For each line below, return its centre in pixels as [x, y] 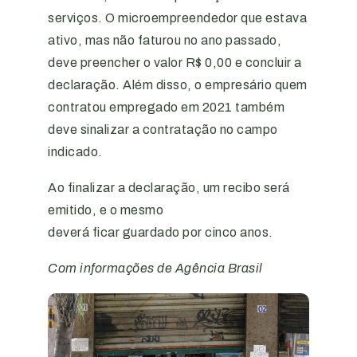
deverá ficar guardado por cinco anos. [161, 232]
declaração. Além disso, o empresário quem [178, 85]
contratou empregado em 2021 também [166, 107]
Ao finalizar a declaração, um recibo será [169, 188]
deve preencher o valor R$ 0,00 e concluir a [175, 63]
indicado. [75, 152]
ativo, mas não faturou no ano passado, [165, 40]
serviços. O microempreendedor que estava [177, 18]
